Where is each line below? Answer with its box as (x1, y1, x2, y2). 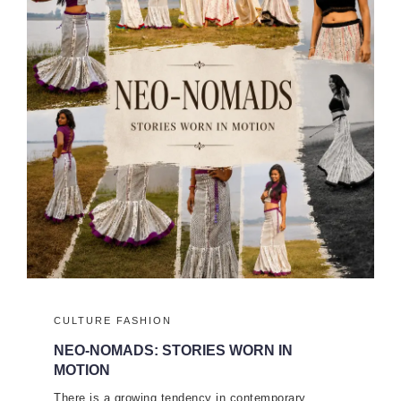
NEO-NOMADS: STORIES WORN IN (54, 343, 293, 359)
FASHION (116, 315, 172, 327)
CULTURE (54, 315, 112, 327)
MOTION (54, 363, 110, 379)
